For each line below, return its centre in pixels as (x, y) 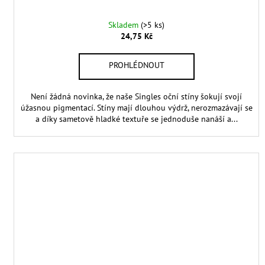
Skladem (125, 25)
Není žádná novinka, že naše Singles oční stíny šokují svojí (137, 97)
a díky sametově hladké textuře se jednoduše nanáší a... (136, 119)
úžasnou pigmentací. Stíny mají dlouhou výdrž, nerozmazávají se (136, 108)
